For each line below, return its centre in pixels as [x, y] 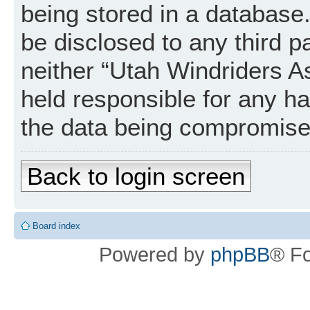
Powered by [155, 254]
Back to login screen [136, 176]
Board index [56, 226]
